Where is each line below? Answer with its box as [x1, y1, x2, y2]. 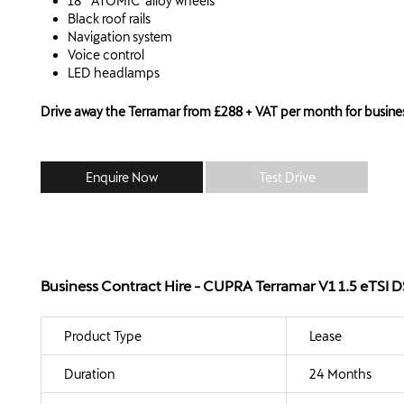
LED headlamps [68, 65, 160, 81]
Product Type [64, 327, 142, 344]
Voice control [68, 47, 144, 63]
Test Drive [258, 169, 316, 185]
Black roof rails [68, 11, 151, 27]
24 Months [309, 365, 372, 381]
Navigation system [68, 29, 172, 45]
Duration [64, 365, 115, 381]
